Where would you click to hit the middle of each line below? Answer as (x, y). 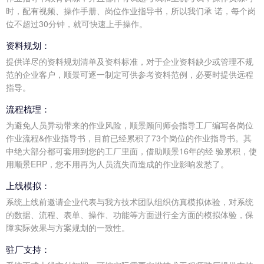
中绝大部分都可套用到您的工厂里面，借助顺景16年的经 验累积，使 (131, 151)
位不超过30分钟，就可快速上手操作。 (77, 24)
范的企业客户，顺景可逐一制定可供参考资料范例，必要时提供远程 (130, 74)
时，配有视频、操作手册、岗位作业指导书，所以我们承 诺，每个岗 (131, 11)
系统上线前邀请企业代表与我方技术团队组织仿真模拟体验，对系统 (130, 202)
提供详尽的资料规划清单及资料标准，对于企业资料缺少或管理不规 (130, 61)
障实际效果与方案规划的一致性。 (68, 227)
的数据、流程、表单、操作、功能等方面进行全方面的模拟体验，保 (130, 214)
